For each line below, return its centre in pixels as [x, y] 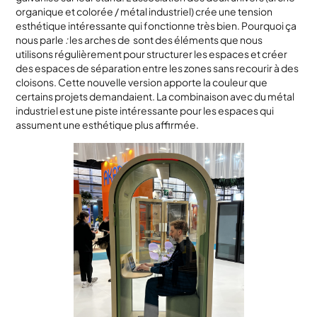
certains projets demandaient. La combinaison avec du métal [155, 96]
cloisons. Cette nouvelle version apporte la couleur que [142, 82]
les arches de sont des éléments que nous [166, 40]
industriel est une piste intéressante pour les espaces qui [145, 110]
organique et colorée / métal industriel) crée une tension [144, 11]
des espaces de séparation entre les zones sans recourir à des [157, 68]
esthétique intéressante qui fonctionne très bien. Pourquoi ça [156, 25]
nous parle [41, 40]
